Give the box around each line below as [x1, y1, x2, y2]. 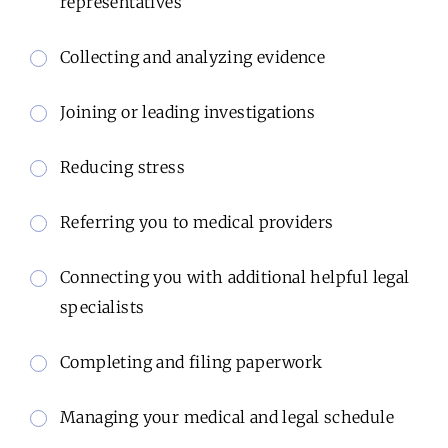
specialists [60, 296, 145, 317]
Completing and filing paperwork [60, 351, 323, 372]
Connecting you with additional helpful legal [60, 266, 410, 287]
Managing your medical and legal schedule [60, 406, 394, 427]
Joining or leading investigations [60, 101, 316, 122]
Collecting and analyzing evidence [60, 46, 326, 67]
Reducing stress [60, 156, 185, 177]
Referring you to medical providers [60, 211, 334, 232]
